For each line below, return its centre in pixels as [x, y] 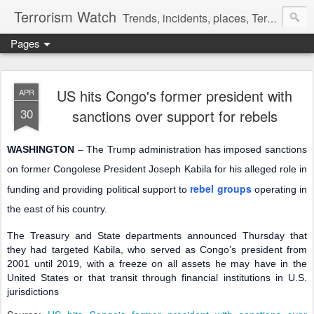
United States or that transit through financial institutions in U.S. [157, 278]
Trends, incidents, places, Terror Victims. [195, 18]
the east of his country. [57, 209]
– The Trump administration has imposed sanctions [191, 149]
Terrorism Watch [65, 16]
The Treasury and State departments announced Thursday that [157, 235]
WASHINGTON [41, 149]
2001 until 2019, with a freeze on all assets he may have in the [157, 264]
